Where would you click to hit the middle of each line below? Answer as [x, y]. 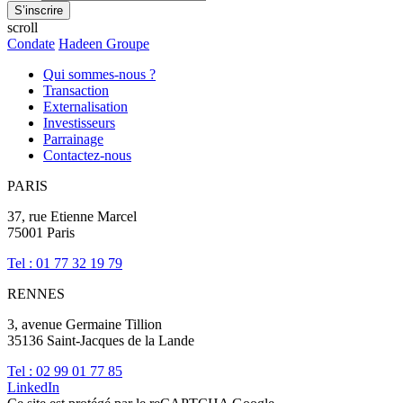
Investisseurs [79, 122]
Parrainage [73, 139]
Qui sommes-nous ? [99, 74]
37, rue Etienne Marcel [72, 216]
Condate [31, 43]
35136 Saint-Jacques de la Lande [101, 340]
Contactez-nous [87, 155]
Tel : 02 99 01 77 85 [65, 371]
